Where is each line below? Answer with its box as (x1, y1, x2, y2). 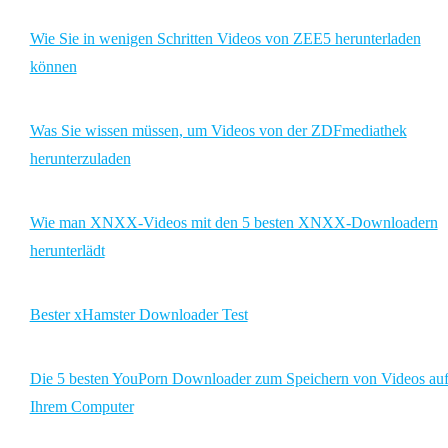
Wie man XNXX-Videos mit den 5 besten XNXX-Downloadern (29, 214, 438, 232)
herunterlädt (29, 242, 105, 260)
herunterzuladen (29, 150, 131, 168)
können (29, 58, 77, 76)
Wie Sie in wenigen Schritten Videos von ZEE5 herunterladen (29, 30, 421, 48)
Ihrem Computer (29, 398, 134, 416)
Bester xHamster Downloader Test (29, 306, 248, 324)
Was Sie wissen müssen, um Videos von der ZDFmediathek (29, 122, 407, 140)
